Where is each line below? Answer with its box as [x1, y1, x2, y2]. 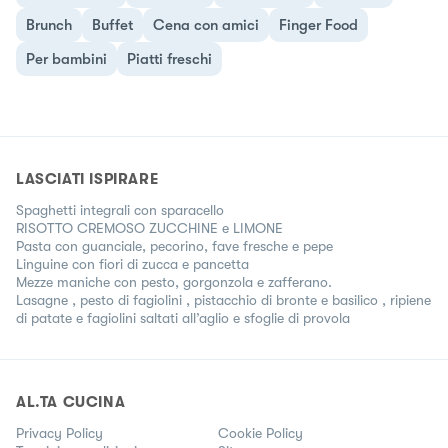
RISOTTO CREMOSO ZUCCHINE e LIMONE [16, 219, 283, 236]
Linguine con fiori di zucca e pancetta [16, 255, 249, 272]
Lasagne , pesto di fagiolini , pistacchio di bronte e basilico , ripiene [16, 291, 431, 308]
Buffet [92, 15, 133, 34]
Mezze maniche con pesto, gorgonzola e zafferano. [16, 273, 332, 290]
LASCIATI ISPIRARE [16, 169, 159, 188]
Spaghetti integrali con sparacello [16, 201, 224, 218]
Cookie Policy [218, 424, 303, 441]
